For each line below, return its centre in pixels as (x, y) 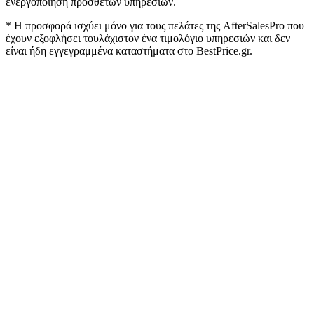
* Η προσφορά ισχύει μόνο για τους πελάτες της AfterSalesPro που (155, 25)
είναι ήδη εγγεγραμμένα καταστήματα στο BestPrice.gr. (129, 50)
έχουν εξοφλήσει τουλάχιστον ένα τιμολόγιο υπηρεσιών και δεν (148, 38)
